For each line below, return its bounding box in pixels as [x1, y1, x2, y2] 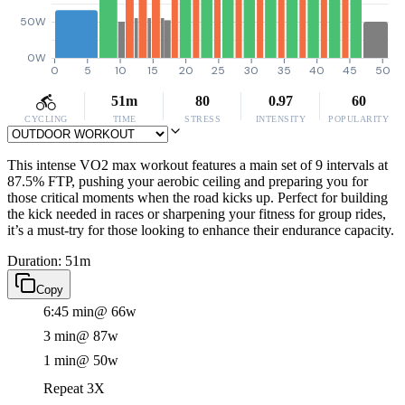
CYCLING [24, 114, 68, 124]
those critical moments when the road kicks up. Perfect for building [7, 190, 388, 205]
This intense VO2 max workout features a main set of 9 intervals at [7, 157, 388, 173]
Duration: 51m [7, 253, 90, 268]
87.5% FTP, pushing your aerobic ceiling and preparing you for [7, 174, 368, 189]
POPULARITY [328, 114, 390, 124]
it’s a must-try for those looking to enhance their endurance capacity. [7, 222, 394, 238]
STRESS [184, 114, 221, 124]
